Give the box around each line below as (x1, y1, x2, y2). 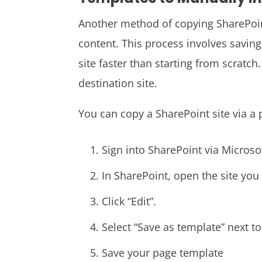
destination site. (78, 75, 158, 90)
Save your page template (102, 245, 224, 260)
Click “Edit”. (102, 194, 157, 208)
